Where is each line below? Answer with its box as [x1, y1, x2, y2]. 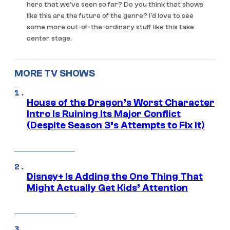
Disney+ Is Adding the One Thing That [27, 171, 203, 183]
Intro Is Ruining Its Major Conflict [27, 108, 181, 120]
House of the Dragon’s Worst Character [27, 97, 215, 109]
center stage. [27, 34, 72, 43]
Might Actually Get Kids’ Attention [27, 182, 188, 194]
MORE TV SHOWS [14, 68, 95, 80]
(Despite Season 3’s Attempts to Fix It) [27, 120, 205, 131]
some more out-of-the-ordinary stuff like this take [27, 23, 194, 31]
